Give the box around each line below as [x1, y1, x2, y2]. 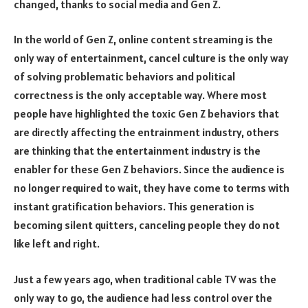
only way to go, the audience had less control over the [14, 290, 272, 305]
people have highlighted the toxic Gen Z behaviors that [14, 107, 279, 121]
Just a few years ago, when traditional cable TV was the [14, 272, 276, 286]
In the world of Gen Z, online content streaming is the [14, 32, 273, 47]
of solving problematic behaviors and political [14, 69, 235, 84]
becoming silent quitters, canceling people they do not [14, 218, 280, 232]
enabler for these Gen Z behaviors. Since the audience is [14, 162, 285, 177]
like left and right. [14, 236, 100, 251]
